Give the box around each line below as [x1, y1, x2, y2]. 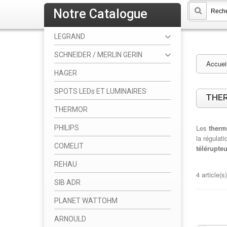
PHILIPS [54, 124, 79, 132]
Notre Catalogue [53, 7, 147, 21]
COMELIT [54, 142, 84, 150]
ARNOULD [54, 215, 86, 223]
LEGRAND [54, 32, 85, 41]
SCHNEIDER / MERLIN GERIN [54, 51, 142, 59]
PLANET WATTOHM [54, 197, 118, 205]
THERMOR [54, 105, 88, 113]
